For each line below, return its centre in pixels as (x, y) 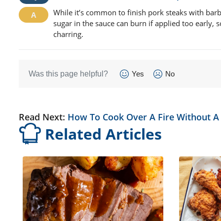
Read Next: (43, 117)
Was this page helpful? (68, 74)
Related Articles (103, 134)
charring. (68, 34)
